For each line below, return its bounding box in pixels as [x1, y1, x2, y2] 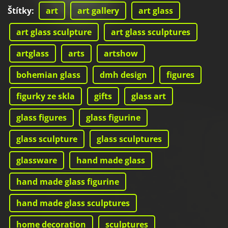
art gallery [77, 5, 119, 16]
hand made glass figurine [16, 176, 119, 187]
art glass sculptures [111, 26, 190, 38]
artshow [104, 48, 138, 59]
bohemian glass [16, 69, 80, 80]
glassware [16, 155, 57, 166]
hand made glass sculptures [16, 197, 130, 209]
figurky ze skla [16, 91, 75, 102]
